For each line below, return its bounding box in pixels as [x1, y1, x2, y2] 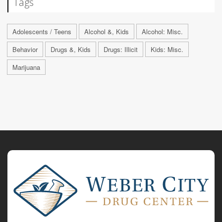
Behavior [12, 44, 38, 54]
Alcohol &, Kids [84, 26, 129, 36]
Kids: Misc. [151, 44, 183, 54]
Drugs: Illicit [104, 44, 138, 54]
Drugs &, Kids [51, 44, 91, 54]
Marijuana [12, 62, 40, 72]
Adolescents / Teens [12, 26, 71, 36]
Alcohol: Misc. [142, 26, 183, 36]
